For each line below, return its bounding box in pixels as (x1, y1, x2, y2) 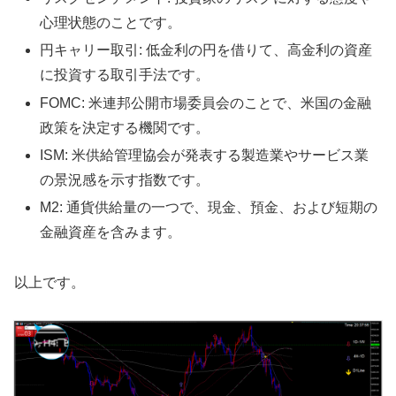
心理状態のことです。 (40, 15, 182, 31)
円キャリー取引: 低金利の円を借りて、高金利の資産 (40, 42, 373, 58)
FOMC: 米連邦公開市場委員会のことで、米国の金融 (40, 95, 372, 110)
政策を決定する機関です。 (40, 119, 210, 135)
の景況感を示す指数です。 (40, 171, 210, 187)
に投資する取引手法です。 (40, 67, 210, 83)
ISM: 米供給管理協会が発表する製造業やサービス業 (40, 147, 369, 163)
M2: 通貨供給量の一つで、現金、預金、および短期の (40, 199, 378, 215)
